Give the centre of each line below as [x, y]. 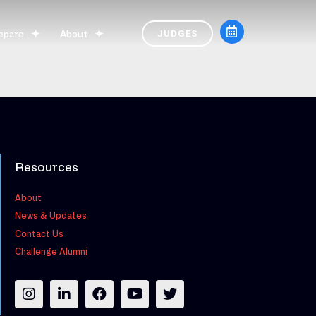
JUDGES [177, 34]
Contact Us [39, 233]
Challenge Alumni [51, 251]
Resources [47, 167]
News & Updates [51, 215]
